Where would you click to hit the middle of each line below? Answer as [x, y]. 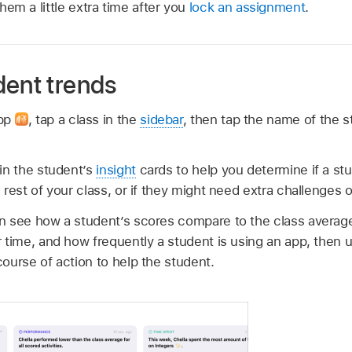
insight [116, 170]
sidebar [161, 119]
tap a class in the [88, 119]
